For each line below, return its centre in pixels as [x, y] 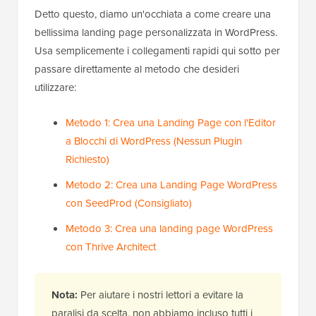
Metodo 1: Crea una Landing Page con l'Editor [171, 123]
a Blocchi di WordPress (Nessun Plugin [154, 141]
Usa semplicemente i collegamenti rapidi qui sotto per [157, 51]
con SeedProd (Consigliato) [129, 203]
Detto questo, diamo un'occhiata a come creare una [153, 14]
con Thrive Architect [111, 247]
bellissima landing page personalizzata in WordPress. [156, 33]
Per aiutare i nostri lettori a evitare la [160, 295]
